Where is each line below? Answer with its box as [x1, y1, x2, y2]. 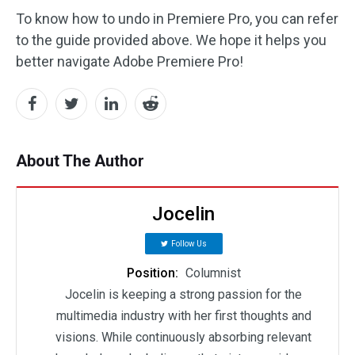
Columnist [185, 265, 241, 281]
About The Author [16, 151, 144, 170]
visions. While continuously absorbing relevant [55, 330, 311, 345]
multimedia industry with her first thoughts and [55, 308, 311, 323]
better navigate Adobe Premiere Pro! [16, 53, 243, 70]
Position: [126, 265, 181, 281]
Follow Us [170, 239, 207, 248]
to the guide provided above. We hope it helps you [16, 32, 326, 48]
